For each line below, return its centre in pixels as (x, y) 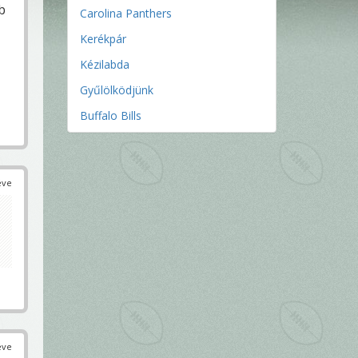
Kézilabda (104, 64)
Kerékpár (103, 39)
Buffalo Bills (110, 115)
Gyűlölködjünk (116, 90)
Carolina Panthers (125, 13)
